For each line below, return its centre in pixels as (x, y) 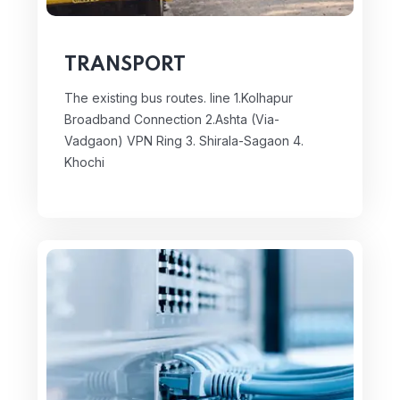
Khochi (84, 162)
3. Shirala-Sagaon (236, 140)
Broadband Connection (133, 119)
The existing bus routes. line (147, 97)
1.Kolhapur (262, 97)
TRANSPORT (125, 65)
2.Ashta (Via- (241, 119)
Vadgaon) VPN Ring (123, 140)
